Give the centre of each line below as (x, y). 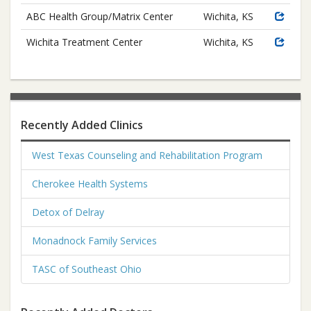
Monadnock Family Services (94, 241)
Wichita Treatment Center (84, 42)
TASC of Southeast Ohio (87, 269)
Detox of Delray (68, 212)
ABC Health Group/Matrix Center (100, 16)
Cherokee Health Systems (90, 184)
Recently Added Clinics (82, 125)
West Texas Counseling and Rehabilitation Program (147, 155)
